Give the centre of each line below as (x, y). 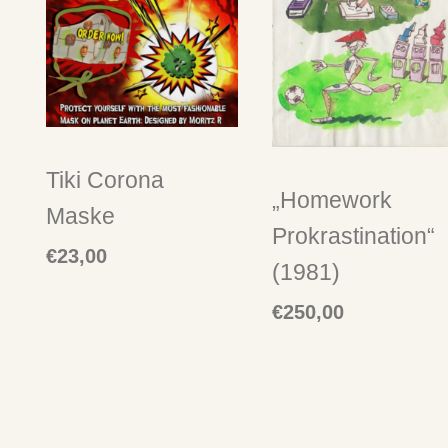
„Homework (331, 199)
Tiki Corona (104, 179)
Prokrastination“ (353, 235)
